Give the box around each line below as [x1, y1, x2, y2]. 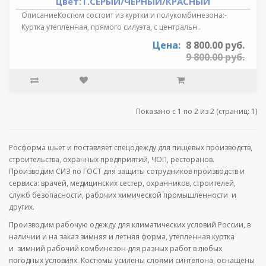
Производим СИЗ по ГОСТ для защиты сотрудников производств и [9, 166, 245, 176]
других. [9, 201, 34, 212]
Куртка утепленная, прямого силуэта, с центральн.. [21, 21, 201, 32]
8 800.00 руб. [186, 38, 245, 52]
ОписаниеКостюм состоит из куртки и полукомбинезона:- [21, 9, 227, 20]
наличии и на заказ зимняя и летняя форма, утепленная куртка [9, 231, 235, 242]
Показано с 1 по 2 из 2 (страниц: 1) [136, 106, 257, 116]
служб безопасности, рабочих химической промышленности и [9, 189, 236, 200]
